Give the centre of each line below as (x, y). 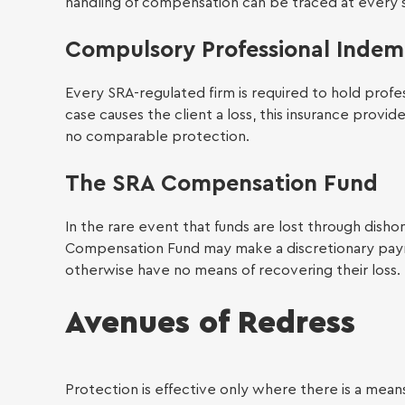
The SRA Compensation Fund (221, 184)
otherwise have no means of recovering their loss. (233, 270)
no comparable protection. (157, 136)
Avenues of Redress (210, 323)
